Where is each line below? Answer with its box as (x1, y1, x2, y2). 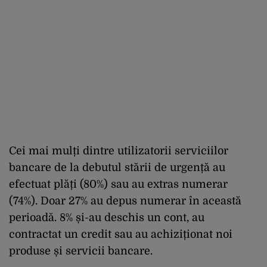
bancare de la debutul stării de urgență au (9, 161, 225, 173)
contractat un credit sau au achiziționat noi (9, 228, 232, 240)
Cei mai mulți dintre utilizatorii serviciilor (9, 144, 228, 157)
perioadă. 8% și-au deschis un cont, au (9, 211, 204, 223)
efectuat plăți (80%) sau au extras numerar (9, 178, 228, 190)
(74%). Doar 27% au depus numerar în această (9, 194, 241, 207)
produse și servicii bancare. (9, 244, 153, 257)
